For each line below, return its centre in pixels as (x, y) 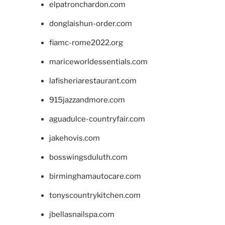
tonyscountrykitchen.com (95, 195)
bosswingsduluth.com (88, 157)
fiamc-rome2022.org (86, 42)
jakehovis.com (74, 138)
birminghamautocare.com (95, 176)
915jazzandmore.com (87, 100)
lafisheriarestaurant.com (93, 81)
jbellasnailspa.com (82, 214)
